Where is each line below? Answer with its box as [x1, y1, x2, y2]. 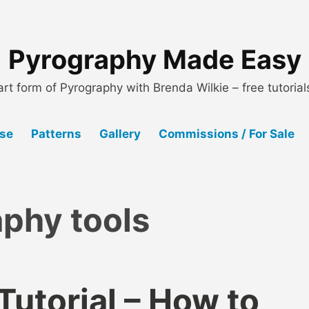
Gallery [99, 126, 141, 141]
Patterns [31, 126, 82, 141]
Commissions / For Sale [158, 126, 295, 141]
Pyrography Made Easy [8, 43, 301, 75]
